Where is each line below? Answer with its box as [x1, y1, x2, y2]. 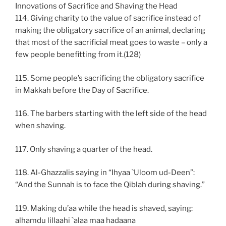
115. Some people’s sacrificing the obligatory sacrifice [15, 73, 204, 83]
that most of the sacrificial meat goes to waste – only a [15, 38, 207, 47]
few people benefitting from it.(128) [15, 50, 141, 60]
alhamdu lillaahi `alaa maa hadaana [15, 215, 136, 225]
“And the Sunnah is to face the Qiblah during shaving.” [15, 180, 205, 190]
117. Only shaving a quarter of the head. [15, 144, 152, 154]
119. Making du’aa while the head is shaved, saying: [15, 203, 193, 213]
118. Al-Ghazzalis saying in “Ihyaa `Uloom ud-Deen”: [15, 168, 195, 178]
